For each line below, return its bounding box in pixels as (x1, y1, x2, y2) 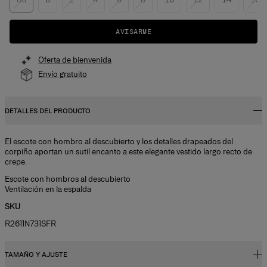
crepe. (5, 156, 27, 167)
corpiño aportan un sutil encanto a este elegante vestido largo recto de (5, 146, 252, 157)
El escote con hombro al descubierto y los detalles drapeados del (5, 136, 233, 147)
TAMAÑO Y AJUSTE (5, 250, 67, 259)
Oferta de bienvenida (38, 55, 111, 66)
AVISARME (116, 27, 151, 36)
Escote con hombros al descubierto (5, 173, 131, 184)
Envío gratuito (38, 69, 87, 80)
